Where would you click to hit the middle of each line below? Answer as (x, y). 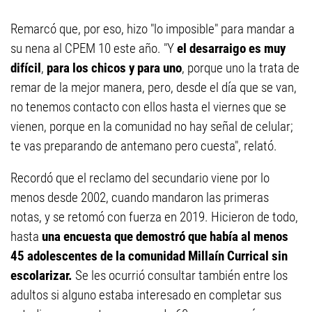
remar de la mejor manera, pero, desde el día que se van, (154, 87)
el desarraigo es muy (231, 48)
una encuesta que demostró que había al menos (165, 236)
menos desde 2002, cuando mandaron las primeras (140, 197)
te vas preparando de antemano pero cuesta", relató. (144, 146)
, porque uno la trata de (241, 68)
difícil (26, 68)
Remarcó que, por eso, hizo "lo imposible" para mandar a (153, 29)
